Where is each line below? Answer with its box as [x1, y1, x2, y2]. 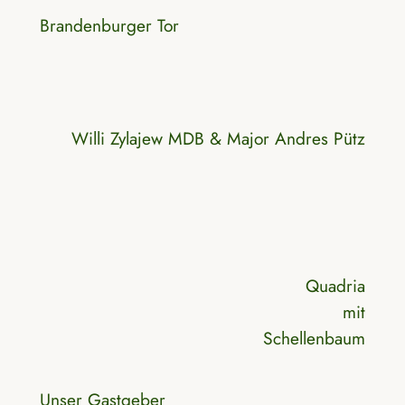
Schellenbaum [263, 325, 366, 352]
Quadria [306, 273, 366, 299]
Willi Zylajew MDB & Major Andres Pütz [71, 126, 366, 152]
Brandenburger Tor [39, 13, 179, 39]
